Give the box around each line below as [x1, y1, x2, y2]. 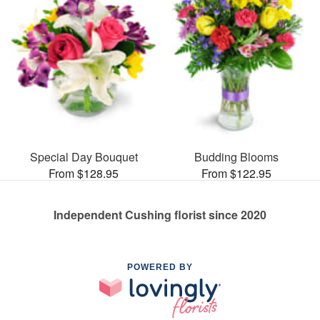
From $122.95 [201, 165, 271, 182]
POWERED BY [127, 262, 193, 273]
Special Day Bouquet [29, 149, 138, 166]
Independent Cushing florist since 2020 [54, 206, 266, 224]
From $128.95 [49, 165, 119, 182]
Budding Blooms [194, 149, 279, 166]
